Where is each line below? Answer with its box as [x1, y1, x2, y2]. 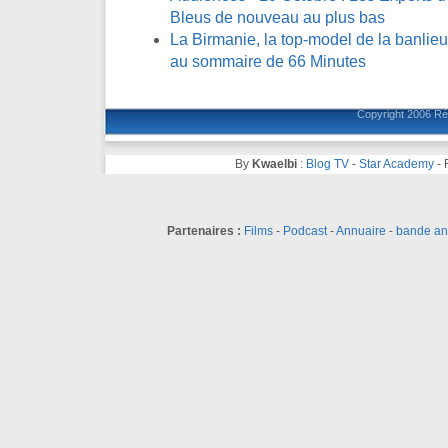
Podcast [282, 223, 327, 238]
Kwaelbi [251, 156, 297, 171]
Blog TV [305, 156, 349, 171]
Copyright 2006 [356, 107, 434, 120]
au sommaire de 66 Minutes [170, 52, 366, 70]
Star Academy [358, 156, 434, 171]
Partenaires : [166, 223, 241, 238]
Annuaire [335, 223, 386, 238]
